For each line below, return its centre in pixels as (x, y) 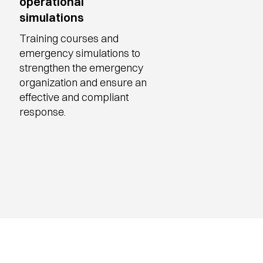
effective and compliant (74, 97)
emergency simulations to (80, 53)
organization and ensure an (83, 82)
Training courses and (69, 38)
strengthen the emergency (82, 68)
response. (44, 112)
